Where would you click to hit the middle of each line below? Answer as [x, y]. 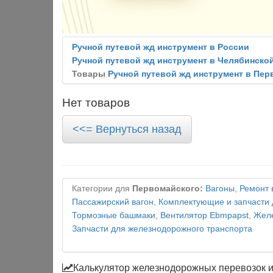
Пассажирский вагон [113, 202]
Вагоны [220, 189]
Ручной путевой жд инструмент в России [161, 47]
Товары [90, 74]
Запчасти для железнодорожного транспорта [162, 229]
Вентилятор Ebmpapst [204, 215]
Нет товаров [96, 103]
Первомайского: [168, 189]
